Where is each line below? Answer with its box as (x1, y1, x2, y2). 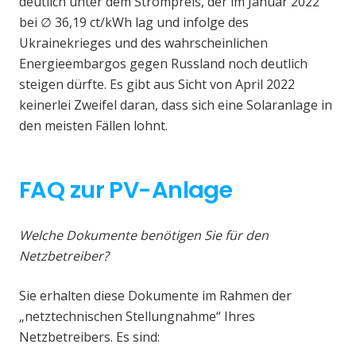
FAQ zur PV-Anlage (19, 173, 233, 206)
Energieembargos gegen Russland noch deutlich (19, 54, 308, 72)
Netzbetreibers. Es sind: (19, 327, 160, 346)
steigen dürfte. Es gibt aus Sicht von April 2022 (19, 75, 295, 93)
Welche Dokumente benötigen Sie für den (19, 226, 269, 244)
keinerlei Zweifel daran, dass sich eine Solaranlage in (19, 95, 332, 114)
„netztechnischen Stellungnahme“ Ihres (19, 307, 255, 325)
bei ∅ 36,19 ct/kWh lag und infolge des (19, 13, 249, 31)
